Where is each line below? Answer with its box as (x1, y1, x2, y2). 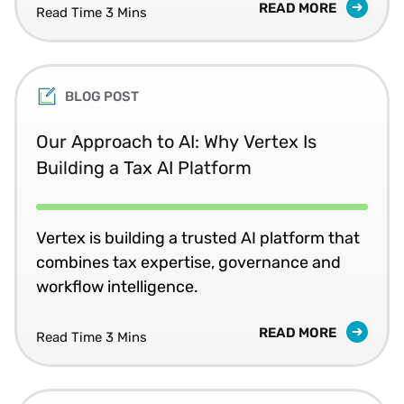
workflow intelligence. (36, 276, 198, 297)
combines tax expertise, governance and (36, 252, 341, 272)
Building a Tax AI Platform (36, 156, 252, 179)
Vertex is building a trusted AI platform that (36, 227, 360, 248)
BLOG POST (65, 87, 139, 105)
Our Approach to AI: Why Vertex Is (36, 130, 317, 152)
